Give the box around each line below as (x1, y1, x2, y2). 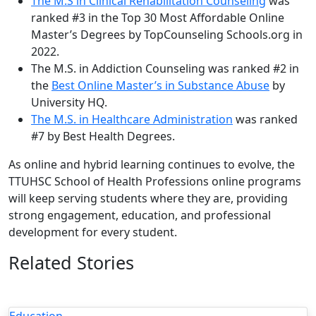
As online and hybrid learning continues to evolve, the (8, 156, 295, 172)
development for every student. (8, 224, 180, 240)
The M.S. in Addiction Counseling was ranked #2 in (31, 60, 299, 76)
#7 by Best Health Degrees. (31, 128, 178, 144)
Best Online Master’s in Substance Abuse (51, 77, 269, 93)
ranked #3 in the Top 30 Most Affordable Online (31, 9, 284, 25)
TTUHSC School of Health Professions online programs (8, 173, 301, 189)
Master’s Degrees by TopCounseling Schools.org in (31, 26, 303, 42)
